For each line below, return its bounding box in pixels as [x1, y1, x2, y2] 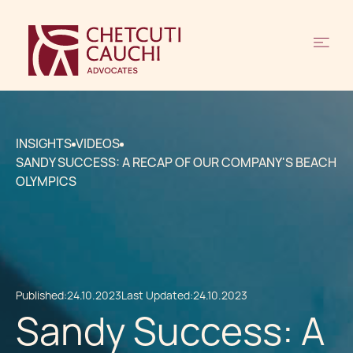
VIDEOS [76, 136, 120, 152]
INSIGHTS [16, 136, 72, 152]
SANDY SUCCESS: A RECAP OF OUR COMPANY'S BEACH [16, 154, 336, 171]
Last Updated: [121, 288, 193, 303]
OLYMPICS [16, 173, 76, 190]
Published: [16, 288, 67, 303]
